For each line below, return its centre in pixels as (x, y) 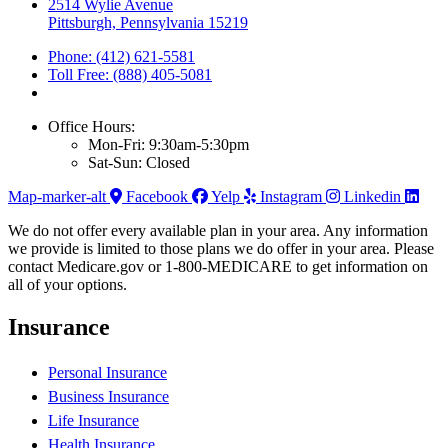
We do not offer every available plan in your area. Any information (218, 230)
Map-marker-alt (57, 196)
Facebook (157, 196)
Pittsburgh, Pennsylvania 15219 (148, 22)
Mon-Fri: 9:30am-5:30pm (168, 144)
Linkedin (372, 196)
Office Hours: (91, 126)
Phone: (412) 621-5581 (121, 56)
